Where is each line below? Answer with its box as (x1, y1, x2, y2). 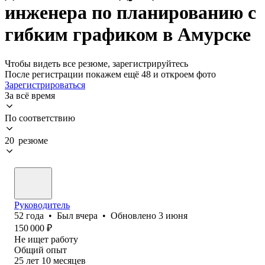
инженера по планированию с (5, 2, 256, 24)
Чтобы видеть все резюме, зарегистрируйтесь (5, 58, 188, 69)
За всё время (5, 90, 55, 101)
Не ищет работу (14, 234, 78, 244)
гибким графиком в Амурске (5, 24, 251, 46)
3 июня (159, 210, 188, 221)
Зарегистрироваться (5, 79, 85, 90)
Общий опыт (14, 244, 67, 255)
